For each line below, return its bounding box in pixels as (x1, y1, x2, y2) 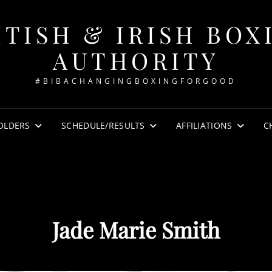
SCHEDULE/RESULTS (61, 120, 145, 131)
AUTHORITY (53, 45, 219, 76)
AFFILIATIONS (176, 120, 233, 131)
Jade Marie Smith (52, 215, 220, 244)
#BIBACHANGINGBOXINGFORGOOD (35, 76, 237, 86)
